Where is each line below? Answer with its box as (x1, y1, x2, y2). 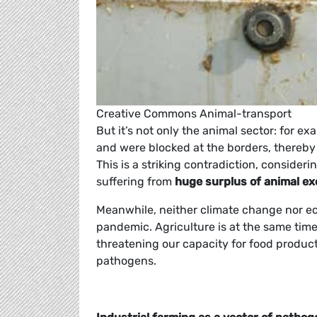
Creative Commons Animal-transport (96, 107, 292, 121)
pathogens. (96, 254, 156, 268)
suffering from (96, 175, 175, 189)
